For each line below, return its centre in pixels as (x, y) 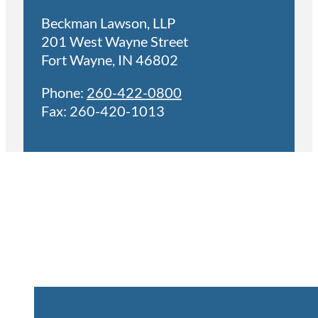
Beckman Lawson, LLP (108, 23)
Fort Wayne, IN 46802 (110, 60)
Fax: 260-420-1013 (103, 111)
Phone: (64, 93)
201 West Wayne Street (115, 42)
